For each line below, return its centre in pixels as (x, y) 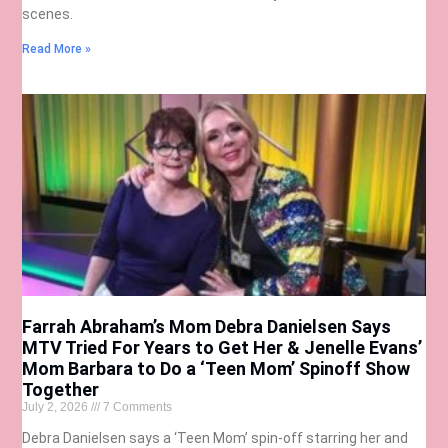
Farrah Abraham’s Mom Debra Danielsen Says (207, 326)
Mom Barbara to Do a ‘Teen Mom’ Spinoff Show (216, 368)
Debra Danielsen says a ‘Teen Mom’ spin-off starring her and (215, 437)
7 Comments (136, 406)
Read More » (57, 49)
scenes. (48, 14)
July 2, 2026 (57, 406)
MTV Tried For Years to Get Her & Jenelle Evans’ (222, 347)
